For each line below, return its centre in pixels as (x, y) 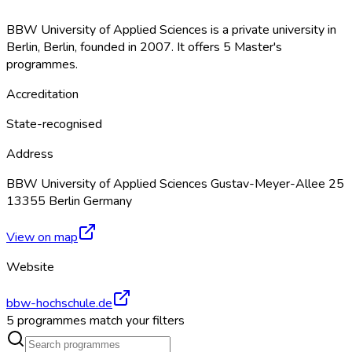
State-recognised (54, 124)
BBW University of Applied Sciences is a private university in (171, 29)
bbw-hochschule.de (59, 303)
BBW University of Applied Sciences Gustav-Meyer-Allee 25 (175, 183)
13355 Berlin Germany (69, 201)
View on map (42, 237)
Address (30, 154)
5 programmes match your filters (95, 320)
